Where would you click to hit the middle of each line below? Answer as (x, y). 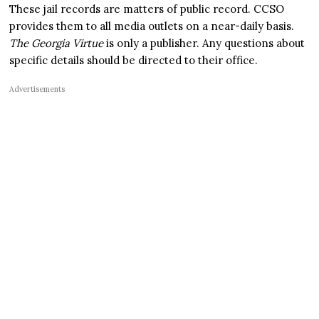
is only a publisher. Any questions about (204, 43)
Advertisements (37, 89)
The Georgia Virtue (57, 43)
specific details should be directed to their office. (134, 60)
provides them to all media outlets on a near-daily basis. (152, 26)
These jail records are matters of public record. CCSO (147, 9)
